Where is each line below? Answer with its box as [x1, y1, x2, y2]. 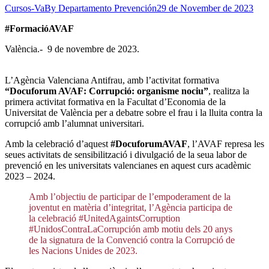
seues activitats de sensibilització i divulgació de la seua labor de [5, 150, 247, 160]
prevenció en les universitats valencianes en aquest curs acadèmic [5, 160, 251, 171]
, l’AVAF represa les [187, 139, 264, 150]
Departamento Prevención [58, 3, 157, 14]
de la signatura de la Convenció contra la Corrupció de [29, 235, 235, 246]
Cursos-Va [5, 3, 44, 14]
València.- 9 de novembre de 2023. [5, 44, 139, 55]
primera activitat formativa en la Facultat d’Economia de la [5, 97, 226, 107]
